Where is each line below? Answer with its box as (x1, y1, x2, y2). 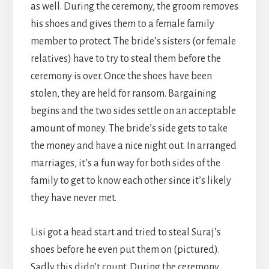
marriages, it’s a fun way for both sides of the (30, 158, 220, 169)
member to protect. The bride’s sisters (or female (30, 36, 236, 47)
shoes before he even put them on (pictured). (30, 244, 220, 256)
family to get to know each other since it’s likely (30, 175, 231, 187)
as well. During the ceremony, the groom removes (30, 1, 238, 13)
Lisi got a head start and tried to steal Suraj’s (30, 227, 221, 238)
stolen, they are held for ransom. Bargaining (30, 88, 216, 100)
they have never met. (30, 193, 116, 204)
